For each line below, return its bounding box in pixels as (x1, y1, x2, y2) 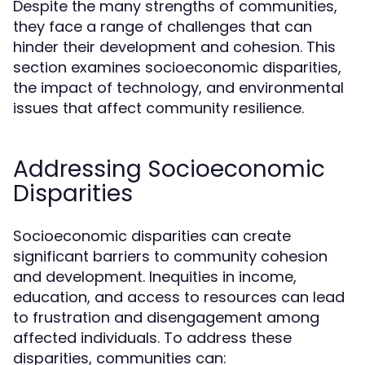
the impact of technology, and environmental (13, 77, 344, 98)
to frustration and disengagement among (13, 307, 319, 328)
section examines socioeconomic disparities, (13, 57, 341, 77)
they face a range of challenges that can (13, 16, 312, 37)
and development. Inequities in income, (13, 266, 297, 287)
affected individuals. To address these (13, 328, 292, 348)
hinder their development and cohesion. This (13, 37, 336, 57)
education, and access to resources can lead (13, 287, 345, 307)
